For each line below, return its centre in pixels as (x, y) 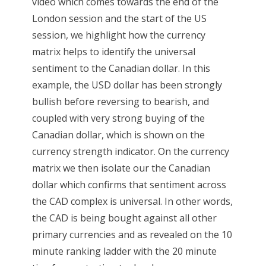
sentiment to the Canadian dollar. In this (121, 68)
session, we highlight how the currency (118, 35)
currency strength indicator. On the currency (130, 151)
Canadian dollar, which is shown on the (118, 134)
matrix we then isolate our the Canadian (121, 168)
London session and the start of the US (119, 18)
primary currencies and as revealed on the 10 (132, 234)
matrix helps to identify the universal (113, 51)
